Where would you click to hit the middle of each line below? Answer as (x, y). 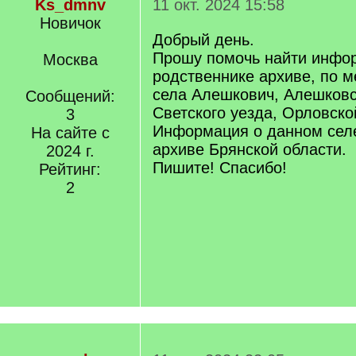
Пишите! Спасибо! (220, 168)
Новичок (70, 23)
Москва (70, 60)
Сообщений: (70, 96)
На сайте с (70, 133)
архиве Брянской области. (250, 149)
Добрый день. (203, 40)
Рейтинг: (70, 169)
